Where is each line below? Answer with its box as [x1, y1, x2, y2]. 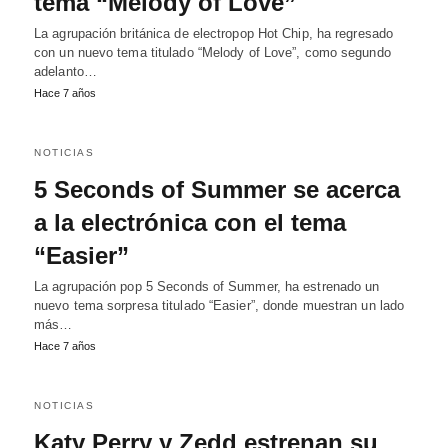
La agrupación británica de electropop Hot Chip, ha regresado [34, 26, 394, 41]
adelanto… [34, 64, 97, 79]
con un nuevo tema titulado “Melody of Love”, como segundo [34, 45, 391, 60]
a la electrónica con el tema [34, 209, 346, 236]
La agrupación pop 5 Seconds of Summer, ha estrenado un [34, 279, 380, 294]
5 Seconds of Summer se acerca [34, 176, 400, 203]
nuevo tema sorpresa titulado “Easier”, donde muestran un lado [34, 298, 405, 313]
